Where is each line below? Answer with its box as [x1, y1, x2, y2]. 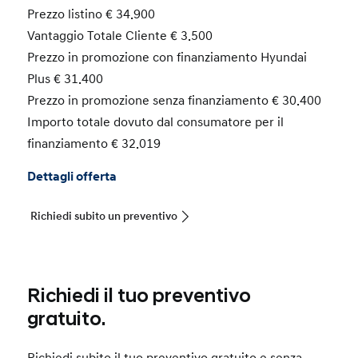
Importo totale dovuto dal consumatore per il [27, 113, 284, 130]
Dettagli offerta [27, 168, 117, 185]
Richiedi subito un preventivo [30, 209, 178, 223]
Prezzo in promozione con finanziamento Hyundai [27, 49, 308, 66]
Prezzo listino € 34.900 [27, 6, 156, 22]
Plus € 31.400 [27, 70, 104, 87]
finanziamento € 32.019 [27, 135, 161, 152]
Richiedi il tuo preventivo [27, 284, 252, 308]
